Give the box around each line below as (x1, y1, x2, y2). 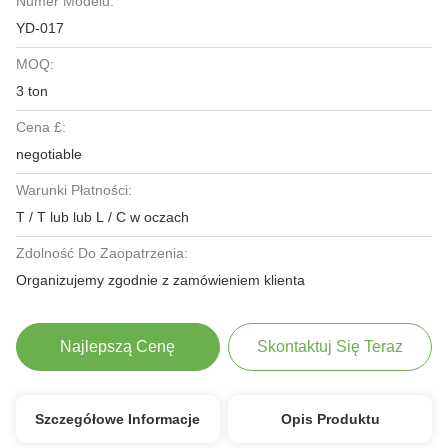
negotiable (16, 146, 82, 162)
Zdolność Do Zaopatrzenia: (16, 245, 188, 261)
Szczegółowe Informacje (35, 411, 201, 427)
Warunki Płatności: (16, 182, 132, 198)
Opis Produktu (280, 411, 380, 427)
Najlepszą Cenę (60, 338, 176, 355)
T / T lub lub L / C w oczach (73, 209, 189, 225)
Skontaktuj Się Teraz (257, 338, 404, 355)
